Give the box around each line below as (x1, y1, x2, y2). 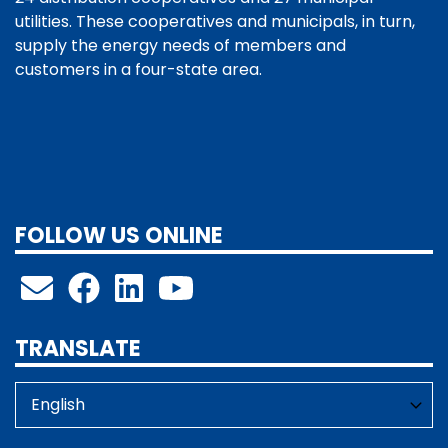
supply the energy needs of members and (15, 33, 346, 57)
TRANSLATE (15, 333, 141, 365)
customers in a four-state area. (15, 57, 262, 81)
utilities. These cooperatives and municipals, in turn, (15, 9, 415, 33)
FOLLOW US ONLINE (15, 219, 223, 251)
